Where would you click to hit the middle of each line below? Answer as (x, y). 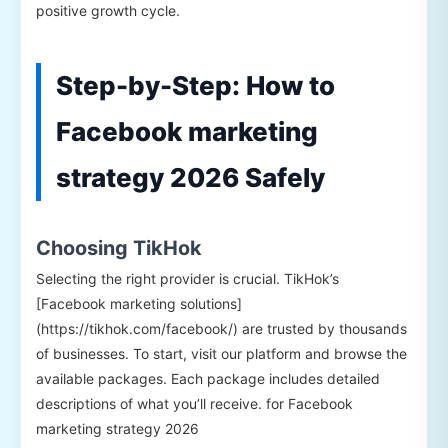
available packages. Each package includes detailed (208, 379)
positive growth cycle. (108, 11)
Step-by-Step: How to (195, 86)
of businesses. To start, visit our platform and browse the (221, 354)
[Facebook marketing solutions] (139, 304)
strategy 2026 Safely (190, 178)
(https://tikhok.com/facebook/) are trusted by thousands (221, 329)
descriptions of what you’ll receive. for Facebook (194, 404)
